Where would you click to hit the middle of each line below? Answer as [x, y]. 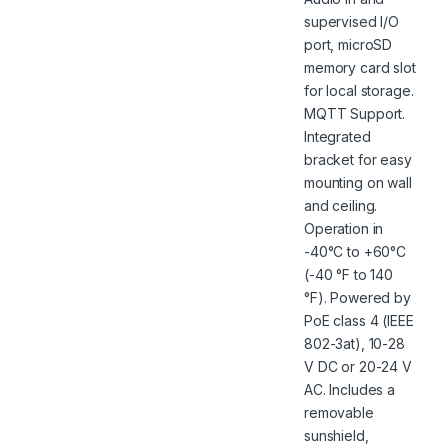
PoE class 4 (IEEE [359, 320]
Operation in [344, 228]
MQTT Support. [355, 113]
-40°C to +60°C [355, 251]
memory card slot [360, 67]
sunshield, [336, 435]
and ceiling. [341, 205]
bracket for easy [358, 159]
